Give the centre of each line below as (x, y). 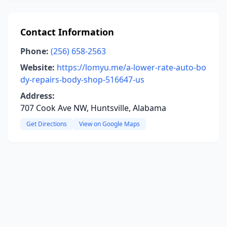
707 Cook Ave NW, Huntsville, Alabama (93, 108)
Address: (37, 96)
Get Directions (47, 124)
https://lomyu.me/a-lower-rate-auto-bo (131, 67)
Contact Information (67, 32)
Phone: (34, 51)
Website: (37, 67)
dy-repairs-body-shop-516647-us (82, 80)
